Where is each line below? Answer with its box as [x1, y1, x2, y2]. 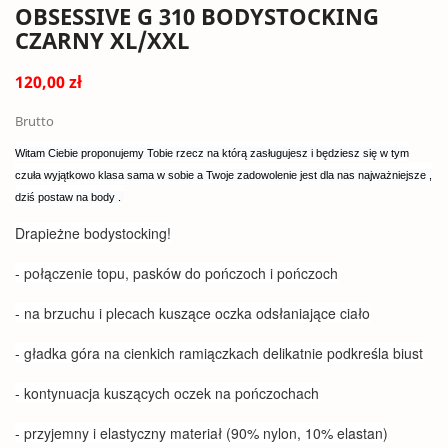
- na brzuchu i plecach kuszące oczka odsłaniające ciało [15, 303, 370, 323]
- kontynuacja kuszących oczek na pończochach [15, 383, 319, 403]
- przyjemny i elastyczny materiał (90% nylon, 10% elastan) [15, 423, 388, 443]
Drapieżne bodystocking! [15, 223, 171, 243]
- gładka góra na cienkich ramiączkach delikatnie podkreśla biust [15, 343, 423, 363]
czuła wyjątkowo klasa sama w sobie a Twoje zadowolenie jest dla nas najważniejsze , [15, 169, 432, 181]
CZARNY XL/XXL [15, 25, 189, 55]
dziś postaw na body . [15, 191, 124, 203]
